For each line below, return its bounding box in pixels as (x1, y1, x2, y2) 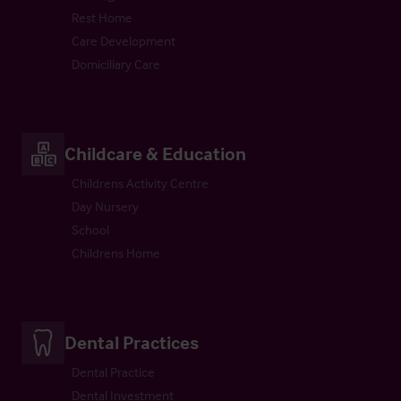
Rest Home (72, 8, 132, 26)
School (72, 220, 109, 238)
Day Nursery (72, 197, 139, 215)
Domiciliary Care (72, 55, 160, 73)
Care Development (72, 31, 175, 49)
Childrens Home (72, 243, 160, 261)
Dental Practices (64, 329, 199, 354)
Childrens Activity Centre (72, 174, 209, 192)
